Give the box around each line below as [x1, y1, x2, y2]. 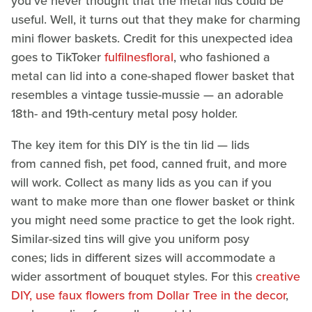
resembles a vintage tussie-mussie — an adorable [11, 85, 283, 104]
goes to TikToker [11, 47, 104, 66]
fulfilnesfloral [104, 47, 173, 66]
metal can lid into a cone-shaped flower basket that [11, 66, 295, 85]
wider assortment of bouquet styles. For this [11, 267, 256, 286]
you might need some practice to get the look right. [11, 210, 295, 229]
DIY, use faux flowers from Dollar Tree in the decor [11, 286, 286, 304]
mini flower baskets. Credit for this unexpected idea [11, 29, 293, 47]
